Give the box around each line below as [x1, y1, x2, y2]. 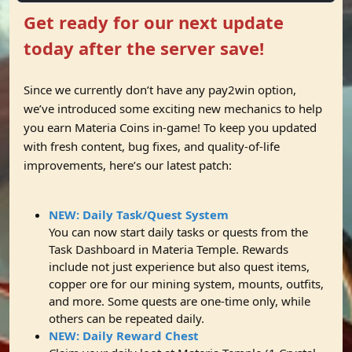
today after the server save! [24, 36, 264, 60]
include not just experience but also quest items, [49, 258, 310, 274]
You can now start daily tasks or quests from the [49, 224, 308, 240]
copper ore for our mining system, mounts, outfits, [49, 276, 324, 291]
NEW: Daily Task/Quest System [49, 207, 229, 222]
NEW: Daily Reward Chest [49, 328, 199, 343]
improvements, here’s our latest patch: [24, 157, 232, 173]
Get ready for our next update [24, 10, 284, 34]
